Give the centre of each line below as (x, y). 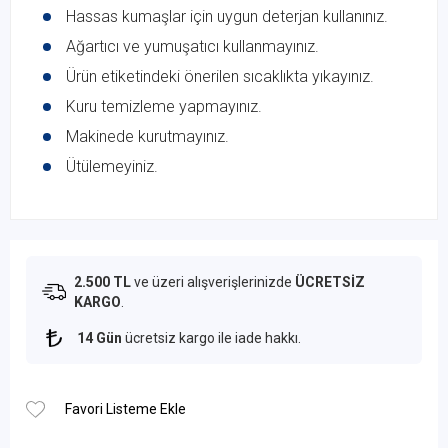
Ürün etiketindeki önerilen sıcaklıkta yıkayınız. (220, 76)
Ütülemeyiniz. (112, 166)
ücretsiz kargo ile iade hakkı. (211, 337)
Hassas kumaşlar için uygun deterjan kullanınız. (227, 16)
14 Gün (99, 337)
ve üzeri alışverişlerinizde (213, 281)
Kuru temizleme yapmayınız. (164, 106)
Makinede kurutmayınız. (147, 136)
